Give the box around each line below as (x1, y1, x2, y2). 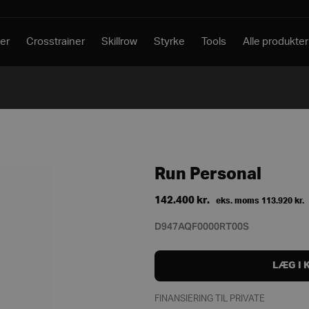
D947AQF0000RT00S (154, 220, 249, 232)
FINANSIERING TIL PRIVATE (154, 295, 265, 303)
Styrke (154, 37, 186, 47)
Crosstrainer (26, 37, 86, 47)
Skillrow (101, 37, 138, 47)
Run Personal (154, 166, 261, 183)
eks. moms (212, 197, 261, 205)
